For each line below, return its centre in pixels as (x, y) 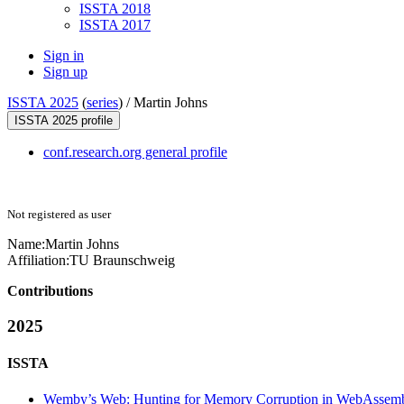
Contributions (50, 291)
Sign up (65, 72)
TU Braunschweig (122, 261)
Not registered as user (59, 215)
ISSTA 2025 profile (64, 121)
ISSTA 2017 (115, 25)
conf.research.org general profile (135, 152)
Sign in (64, 56)
